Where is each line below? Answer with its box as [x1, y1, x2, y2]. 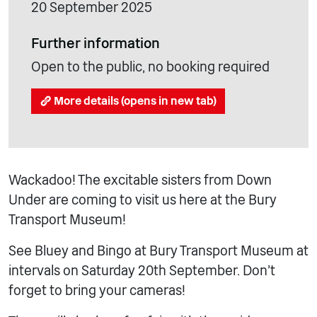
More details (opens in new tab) [54, 93, 217, 108]
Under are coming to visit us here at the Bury [8, 192, 277, 209]
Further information [31, 34, 160, 52]
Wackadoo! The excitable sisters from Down [8, 172, 272, 189]
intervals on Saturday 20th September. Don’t [8, 263, 275, 279]
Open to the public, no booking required [31, 58, 270, 75]
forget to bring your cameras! [8, 282, 185, 299]
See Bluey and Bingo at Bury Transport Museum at [8, 243, 309, 260]
